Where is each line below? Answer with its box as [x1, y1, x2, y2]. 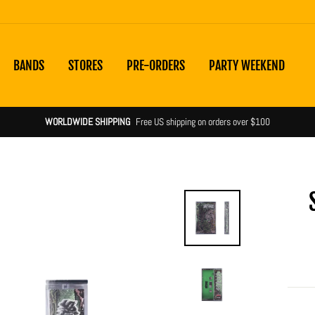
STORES [68, 58, 103, 73]
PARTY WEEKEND [209, 58, 285, 73]
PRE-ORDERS [127, 58, 185, 73]
